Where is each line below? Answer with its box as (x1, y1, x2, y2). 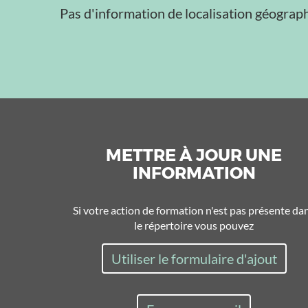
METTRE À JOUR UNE (106, 145, 282, 165)
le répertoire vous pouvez (134, 219, 254, 232)
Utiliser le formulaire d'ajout (111, 250, 277, 267)
